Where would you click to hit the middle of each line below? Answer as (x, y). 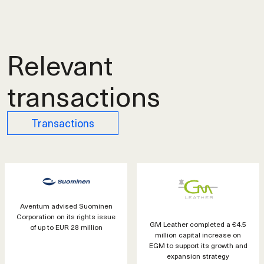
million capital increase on (198, 235)
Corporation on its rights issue (66, 216)
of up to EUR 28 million (66, 227)
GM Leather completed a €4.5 (198, 224)
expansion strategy (198, 256)
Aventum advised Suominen (66, 205)
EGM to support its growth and (198, 245)
